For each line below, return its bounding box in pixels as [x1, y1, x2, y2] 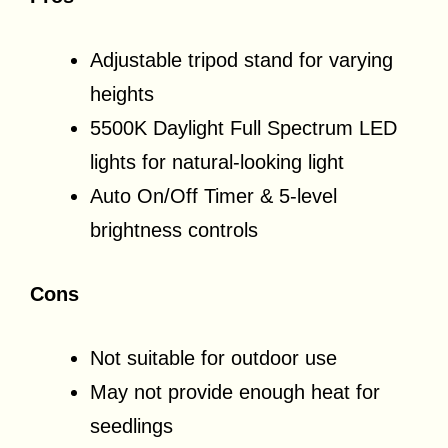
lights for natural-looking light [90, 151, 344, 174]
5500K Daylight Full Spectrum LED [90, 117, 397, 140]
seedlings [90, 415, 173, 438]
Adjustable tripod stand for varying [90, 49, 393, 72]
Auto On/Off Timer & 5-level [90, 185, 337, 208]
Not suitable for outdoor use [90, 347, 337, 370]
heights [90, 83, 154, 106]
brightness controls [90, 219, 258, 242]
